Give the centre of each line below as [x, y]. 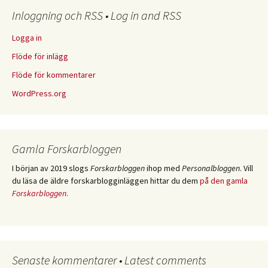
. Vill [246, 168]
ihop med [163, 168]
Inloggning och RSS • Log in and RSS [97, 15]
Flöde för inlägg [40, 56]
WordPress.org [39, 93]
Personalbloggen [211, 168]
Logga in [27, 37]
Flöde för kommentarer [54, 74]
